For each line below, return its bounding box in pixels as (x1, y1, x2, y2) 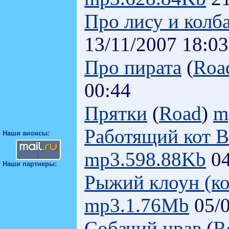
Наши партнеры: (3, 160, 57, 168)
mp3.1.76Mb (84, 194, 189, 216)
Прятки (84, 102, 147, 124)
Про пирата (84, 56, 181, 78)
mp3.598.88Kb (84, 148, 206, 170)
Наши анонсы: (3, 129, 50, 137)
